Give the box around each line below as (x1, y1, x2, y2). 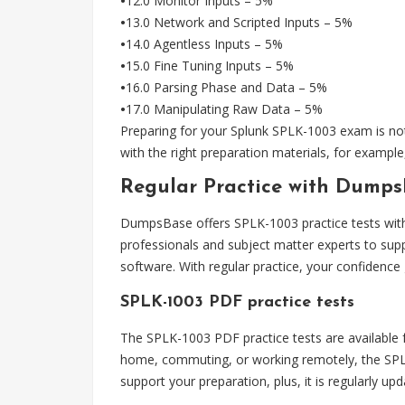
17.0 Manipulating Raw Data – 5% (126, 100, 323, 118)
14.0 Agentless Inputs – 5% (126, 35, 283, 52)
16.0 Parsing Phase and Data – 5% (126, 79, 327, 96)
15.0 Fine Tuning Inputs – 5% (126, 57, 294, 74)
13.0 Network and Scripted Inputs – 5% (126, 14, 353, 31)
